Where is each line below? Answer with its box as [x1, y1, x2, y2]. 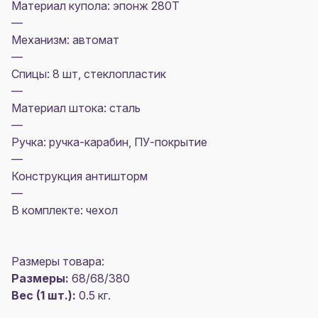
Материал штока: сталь [11, 101, 141, 116]
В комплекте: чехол [11, 203, 118, 218]
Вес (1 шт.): [11, 288, 76, 303]
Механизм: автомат [11, 33, 119, 48]
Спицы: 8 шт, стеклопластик [11, 67, 166, 82]
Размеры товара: [11, 254, 104, 269]
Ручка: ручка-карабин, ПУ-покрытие [11, 135, 207, 150]
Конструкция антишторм [11, 169, 148, 184]
